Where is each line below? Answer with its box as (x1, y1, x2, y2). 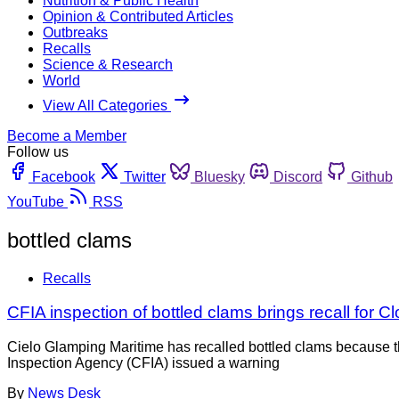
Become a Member (7, 127, 126, 143)
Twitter (124, 168, 166, 184)
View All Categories (43, 97, 171, 113)
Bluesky (194, 168, 245, 184)
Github (351, 168, 393, 184)
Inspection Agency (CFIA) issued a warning (7, 355, 280, 371)
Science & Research (43, 56, 173, 72)
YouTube (7, 193, 64, 209)
